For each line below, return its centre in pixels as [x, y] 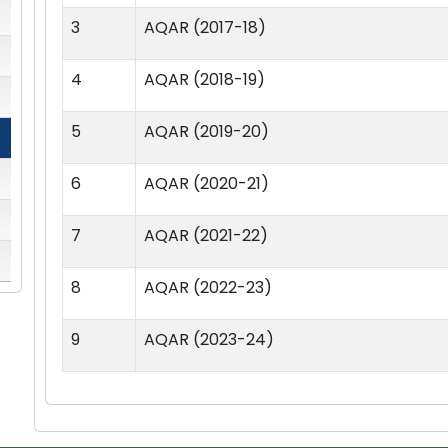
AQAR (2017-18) [205, 27]
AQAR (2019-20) [206, 131]
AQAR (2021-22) [206, 235]
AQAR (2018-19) [204, 79]
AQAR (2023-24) [209, 339]
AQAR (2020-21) [206, 183]
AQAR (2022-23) [208, 287]
